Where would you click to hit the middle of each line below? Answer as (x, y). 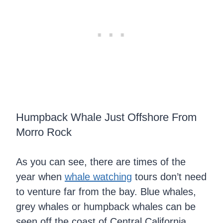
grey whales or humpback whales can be (106, 206)
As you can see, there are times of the (101, 162)
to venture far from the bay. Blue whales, (106, 191)
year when (40, 176)
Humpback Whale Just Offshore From (106, 117)
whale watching (98, 176)
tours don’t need (169, 176)
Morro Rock (44, 132)
